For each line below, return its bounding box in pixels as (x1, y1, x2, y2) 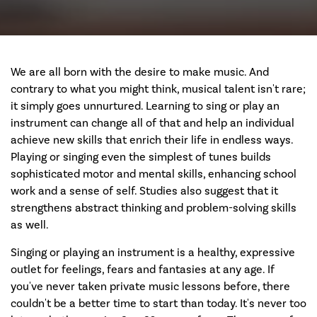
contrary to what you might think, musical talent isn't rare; (11, 82, 306, 97)
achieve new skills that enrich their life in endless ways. (11, 133, 293, 148)
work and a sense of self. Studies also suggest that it (11, 184, 278, 199)
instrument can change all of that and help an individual (11, 116, 294, 131)
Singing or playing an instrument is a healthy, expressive (11, 246, 295, 260)
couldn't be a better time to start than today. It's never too (11, 296, 306, 311)
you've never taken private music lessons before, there (11, 279, 290, 294)
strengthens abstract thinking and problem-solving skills (11, 201, 296, 216)
